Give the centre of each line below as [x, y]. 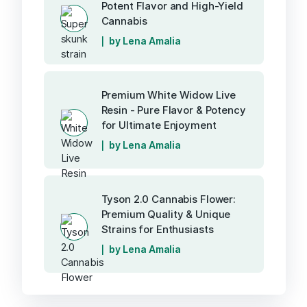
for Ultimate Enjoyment [159, 125]
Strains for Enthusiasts [157, 230]
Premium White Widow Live [169, 95]
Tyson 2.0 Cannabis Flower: [168, 199]
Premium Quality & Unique [166, 214]
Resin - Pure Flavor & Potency [173, 110]
